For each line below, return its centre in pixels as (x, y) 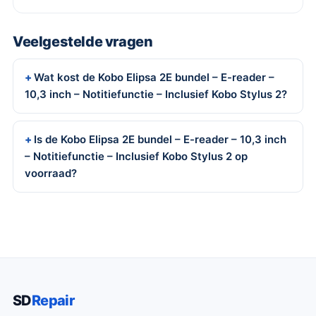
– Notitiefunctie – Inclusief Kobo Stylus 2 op (136, 156)
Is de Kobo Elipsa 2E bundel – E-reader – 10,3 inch (160, 139)
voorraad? (51, 173)
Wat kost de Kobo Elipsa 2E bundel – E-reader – (154, 77)
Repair (53, 300)
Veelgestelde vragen (83, 42)
